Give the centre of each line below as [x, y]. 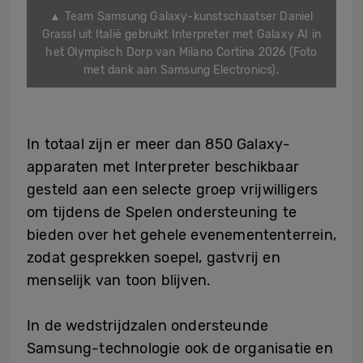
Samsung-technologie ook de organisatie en [180, 348]
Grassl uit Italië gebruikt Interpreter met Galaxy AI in [181, 34]
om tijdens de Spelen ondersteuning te [162, 212]
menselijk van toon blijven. [119, 280]
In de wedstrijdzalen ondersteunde [148, 325]
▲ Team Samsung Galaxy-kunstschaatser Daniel [181, 16]
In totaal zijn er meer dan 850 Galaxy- [159, 144]
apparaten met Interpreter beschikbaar [163, 167]
